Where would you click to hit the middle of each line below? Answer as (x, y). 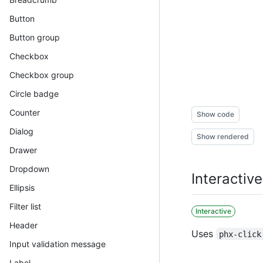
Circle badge (34, 93)
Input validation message (58, 244)
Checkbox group (42, 75)
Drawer (23, 150)
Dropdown (29, 168)
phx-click (240, 234)
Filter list (25, 206)
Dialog (21, 131)
